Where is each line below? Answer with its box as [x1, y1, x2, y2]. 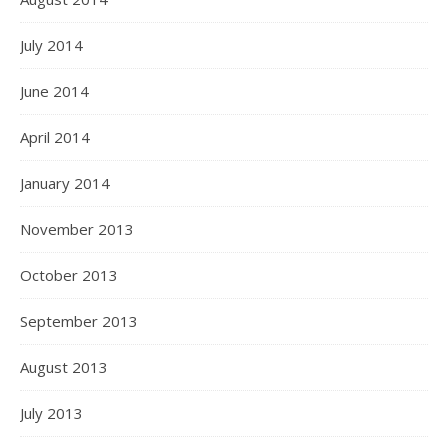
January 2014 [20, 173, 110, 193]
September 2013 [20, 311, 138, 331]
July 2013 [20, 403, 83, 423]
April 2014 [20, 127, 90, 147]
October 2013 [20, 265, 118, 285]
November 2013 [20, 219, 134, 239]
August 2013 [20, 357, 108, 377]
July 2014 [20, 35, 83, 55]
